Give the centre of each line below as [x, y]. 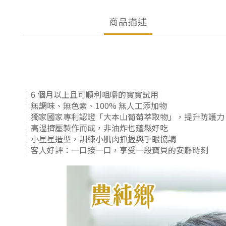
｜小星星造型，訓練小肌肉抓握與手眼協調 [99, 139]
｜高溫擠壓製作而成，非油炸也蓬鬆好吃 [95, 128]
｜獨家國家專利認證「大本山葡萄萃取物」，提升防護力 [124, 117]
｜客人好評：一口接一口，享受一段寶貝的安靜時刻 [116, 150]
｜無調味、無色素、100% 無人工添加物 [95, 105]
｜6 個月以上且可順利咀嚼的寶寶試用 [91, 94]
